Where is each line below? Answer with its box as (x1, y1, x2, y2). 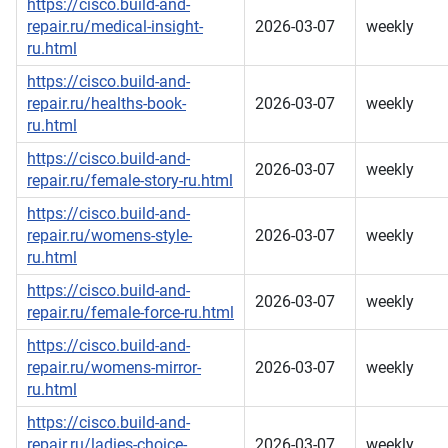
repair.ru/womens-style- (27, 226, 192, 246)
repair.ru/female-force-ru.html (27, 303, 234, 323)
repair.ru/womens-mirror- (27, 358, 201, 378)
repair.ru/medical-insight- (27, 17, 203, 37)
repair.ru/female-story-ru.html (27, 171, 233, 191)
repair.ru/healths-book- (27, 94, 186, 114)
